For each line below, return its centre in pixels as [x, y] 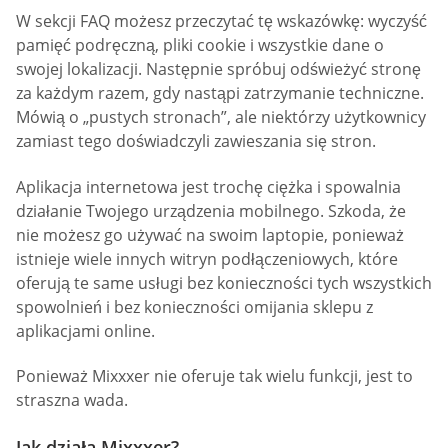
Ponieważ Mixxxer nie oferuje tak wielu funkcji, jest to [214, 376]
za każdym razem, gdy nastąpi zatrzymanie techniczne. [220, 93]
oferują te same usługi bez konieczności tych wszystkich [224, 282]
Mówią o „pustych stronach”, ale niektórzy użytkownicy [221, 117]
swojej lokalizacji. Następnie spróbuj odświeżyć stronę [218, 69]
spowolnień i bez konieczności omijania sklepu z [194, 306]
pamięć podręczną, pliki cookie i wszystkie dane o [200, 45]
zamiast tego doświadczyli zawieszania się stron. [196, 141]
